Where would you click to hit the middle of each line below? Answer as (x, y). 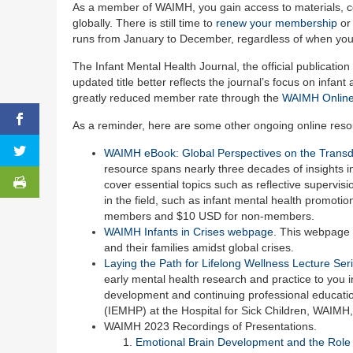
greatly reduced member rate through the (177, 97)
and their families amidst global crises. (199, 247)
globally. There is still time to (144, 22)
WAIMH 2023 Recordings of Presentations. (210, 326)
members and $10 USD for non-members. (209, 216)
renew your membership (277, 22)
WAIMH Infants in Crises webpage (189, 231)
